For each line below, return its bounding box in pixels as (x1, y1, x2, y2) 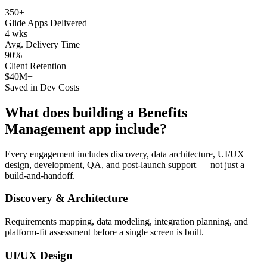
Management (5, 120, 85, 136)
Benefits (138, 104, 187, 120)
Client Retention (5, 60, 66, 71)
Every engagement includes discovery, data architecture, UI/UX (5, 148, 244, 159)
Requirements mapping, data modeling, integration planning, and (5, 216, 248, 227)
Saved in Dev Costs (5, 82, 79, 92)
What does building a (5, 104, 138, 120)
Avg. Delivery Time (5, 39, 80, 49)
